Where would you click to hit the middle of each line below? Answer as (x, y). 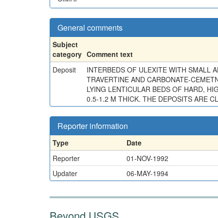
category (67, 54)
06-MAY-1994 (147, 173)
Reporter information (93, 126)
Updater (65, 173)
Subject (65, 44)
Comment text (110, 54)
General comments (90, 27)
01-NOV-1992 (147, 158)
